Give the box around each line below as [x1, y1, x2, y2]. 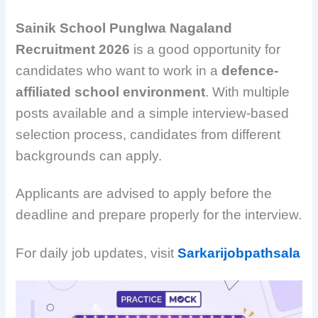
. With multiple [205, 84, 290, 100]
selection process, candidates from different [16, 127, 281, 143]
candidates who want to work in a [16, 63, 222, 79]
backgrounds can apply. [16, 148, 163, 164]
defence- [221, 63, 279, 79]
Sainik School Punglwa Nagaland [16, 21, 233, 36]
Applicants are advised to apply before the [16, 186, 273, 202]
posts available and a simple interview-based [16, 106, 290, 121]
